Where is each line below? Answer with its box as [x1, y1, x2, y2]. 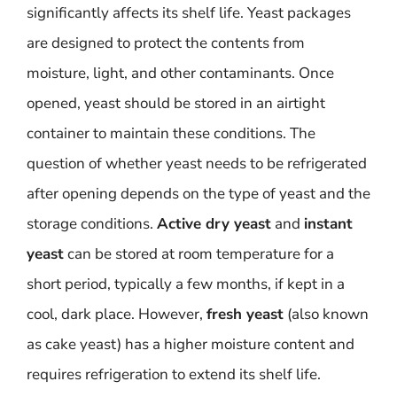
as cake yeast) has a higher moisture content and [27, 334, 354, 354]
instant [304, 214, 353, 234]
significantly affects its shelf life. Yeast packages [27, 3, 351, 23]
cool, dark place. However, [27, 304, 206, 324]
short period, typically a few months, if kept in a [27, 274, 345, 294]
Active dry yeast [157, 214, 271, 234]
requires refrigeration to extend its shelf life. [27, 364, 321, 385]
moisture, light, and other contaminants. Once [27, 63, 334, 83]
